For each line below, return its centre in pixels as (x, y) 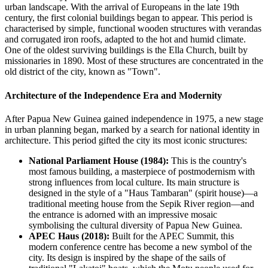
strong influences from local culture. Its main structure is (134, 182)
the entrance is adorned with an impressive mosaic (123, 214)
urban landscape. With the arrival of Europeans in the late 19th (122, 7)
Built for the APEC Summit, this (172, 236)
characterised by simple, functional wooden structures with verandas (133, 29)
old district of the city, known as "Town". (83, 72)
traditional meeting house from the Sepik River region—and (141, 203)
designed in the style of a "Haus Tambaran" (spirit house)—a (143, 193)
